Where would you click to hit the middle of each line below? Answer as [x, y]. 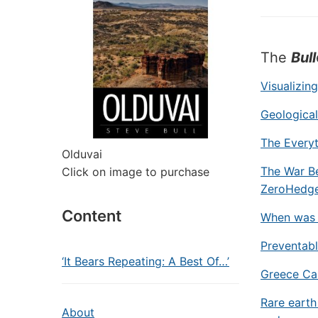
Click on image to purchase [136, 172]
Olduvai [82, 154]
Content [92, 216]
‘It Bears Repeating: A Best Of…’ [146, 261]
